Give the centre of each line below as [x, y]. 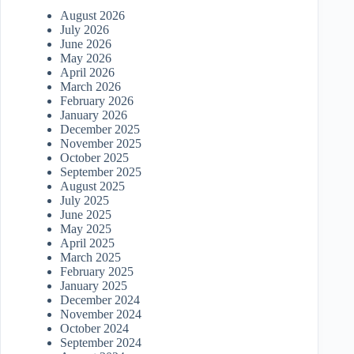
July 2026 [85, 29]
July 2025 [85, 200]
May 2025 [86, 228]
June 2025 [86, 214]
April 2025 [87, 243]
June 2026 [86, 43]
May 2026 [86, 58]
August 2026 [92, 15]
